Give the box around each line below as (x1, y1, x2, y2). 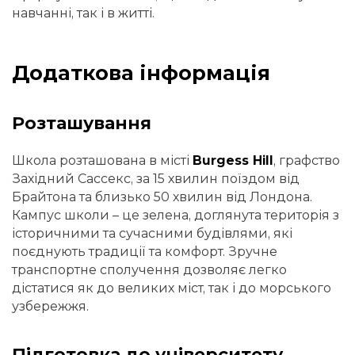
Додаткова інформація (12, 59, 270, 86)
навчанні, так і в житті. (12, 5, 155, 21)
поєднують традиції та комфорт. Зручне (12, 243, 277, 259)
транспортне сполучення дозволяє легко (12, 261, 287, 277)
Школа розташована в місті (12, 152, 193, 168)
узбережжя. (12, 298, 89, 314)
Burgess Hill (193, 152, 273, 168)
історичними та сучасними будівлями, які (12, 225, 292, 241)
